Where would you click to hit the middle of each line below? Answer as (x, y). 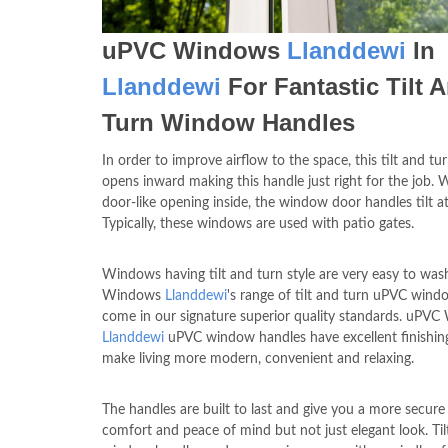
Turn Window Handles (228, 122)
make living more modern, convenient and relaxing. (258, 359)
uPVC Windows (194, 50)
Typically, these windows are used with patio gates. (258, 224)
